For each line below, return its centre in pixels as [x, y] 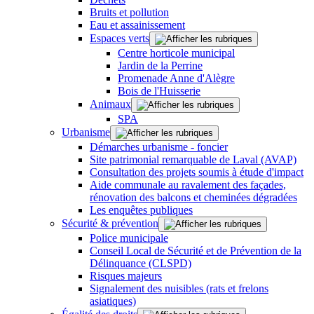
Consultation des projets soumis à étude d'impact [197, 172]
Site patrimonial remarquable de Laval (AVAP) [193, 159]
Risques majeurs [126, 275]
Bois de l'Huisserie [159, 90]
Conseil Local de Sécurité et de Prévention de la [196, 250]
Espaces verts [120, 38]
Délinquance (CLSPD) [141, 263]
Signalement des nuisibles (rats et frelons [179, 288]
